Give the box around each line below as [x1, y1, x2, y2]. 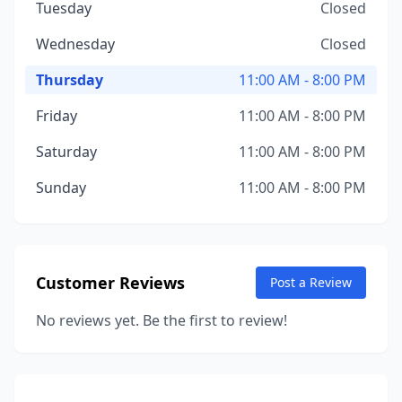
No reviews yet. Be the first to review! [36, 310, 287, 330]
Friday [36, 106, 77, 126]
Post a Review [270, 274, 352, 291]
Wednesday [36, 34, 115, 54]
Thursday [36, 70, 103, 90]
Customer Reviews [36, 272, 185, 293]
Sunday [36, 178, 86, 197]
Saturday [36, 142, 97, 162]
